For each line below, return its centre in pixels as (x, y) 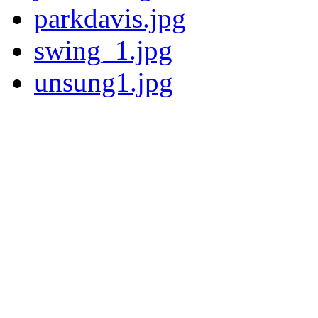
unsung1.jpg (104, 82)
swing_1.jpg (103, 50)
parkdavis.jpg (110, 18)
